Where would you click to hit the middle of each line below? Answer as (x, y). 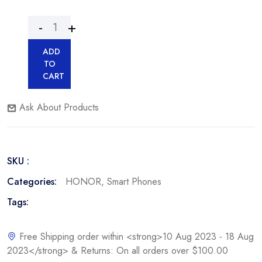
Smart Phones (134, 181)
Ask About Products (58, 107)
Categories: (32, 181)
